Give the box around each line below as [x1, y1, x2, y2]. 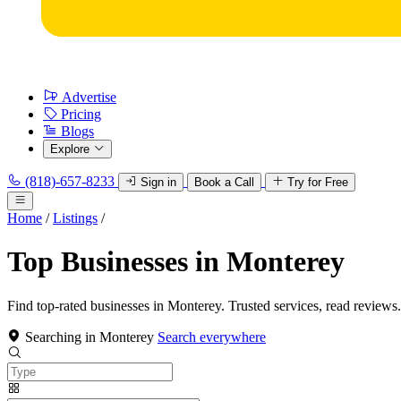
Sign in [141, 175, 176, 189]
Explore [50, 142, 90, 156]
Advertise [62, 90, 116, 105]
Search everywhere [158, 328, 266, 345]
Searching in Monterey [25, 328, 154, 345]
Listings [53, 210, 98, 226]
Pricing [61, 107, 101, 122]
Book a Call [194, 175, 254, 189]
